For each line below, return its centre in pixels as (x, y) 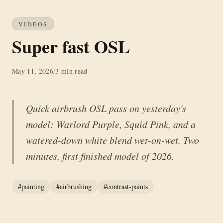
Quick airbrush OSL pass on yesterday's (106, 108)
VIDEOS (33, 24)
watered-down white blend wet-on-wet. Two (112, 140)
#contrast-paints (126, 187)
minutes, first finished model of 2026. (100, 156)
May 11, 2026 (33, 71)
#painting (31, 187)
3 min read (71, 71)
